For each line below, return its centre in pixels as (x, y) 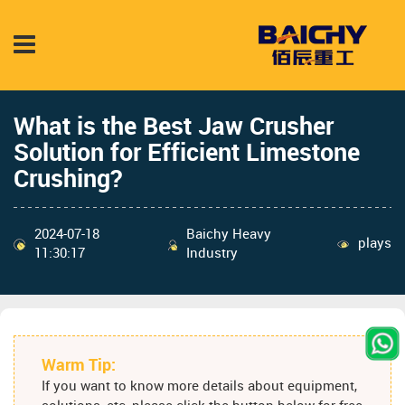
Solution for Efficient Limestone (187, 153)
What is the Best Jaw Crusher (174, 127)
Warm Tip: (79, 366)
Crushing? (68, 179)
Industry (212, 254)
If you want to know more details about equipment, (199, 387)
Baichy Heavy (229, 235)
